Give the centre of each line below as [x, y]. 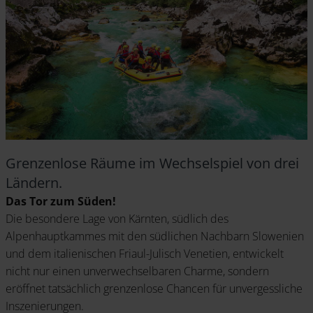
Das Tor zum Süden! [61, 202]
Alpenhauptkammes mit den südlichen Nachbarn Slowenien [155, 236]
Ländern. [34, 183]
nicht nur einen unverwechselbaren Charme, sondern [137, 271]
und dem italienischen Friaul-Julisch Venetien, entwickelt [145, 254]
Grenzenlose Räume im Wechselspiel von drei [152, 163]
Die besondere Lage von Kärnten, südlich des [117, 219]
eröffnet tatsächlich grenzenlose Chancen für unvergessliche [154, 289]
